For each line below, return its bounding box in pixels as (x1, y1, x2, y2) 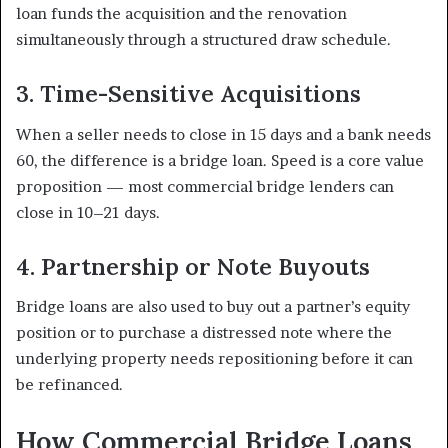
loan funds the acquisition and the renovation (16, 4, 347, 24)
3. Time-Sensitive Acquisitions (16, 79, 361, 109)
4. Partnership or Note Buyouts (16, 251, 370, 281)
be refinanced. (16, 375, 123, 395)
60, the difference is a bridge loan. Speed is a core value (16, 150, 424, 170)
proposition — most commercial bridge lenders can (16, 176, 394, 196)
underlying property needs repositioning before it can (16, 349, 413, 369)
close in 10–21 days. (16, 202, 160, 222)
